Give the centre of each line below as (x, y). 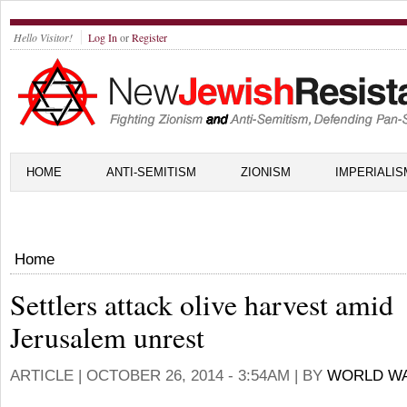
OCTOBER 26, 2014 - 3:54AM (188, 376)
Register (149, 37)
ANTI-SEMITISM (151, 172)
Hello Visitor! (43, 37)
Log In (103, 37)
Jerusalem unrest (107, 337)
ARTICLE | (48, 376)
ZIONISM (266, 172)
